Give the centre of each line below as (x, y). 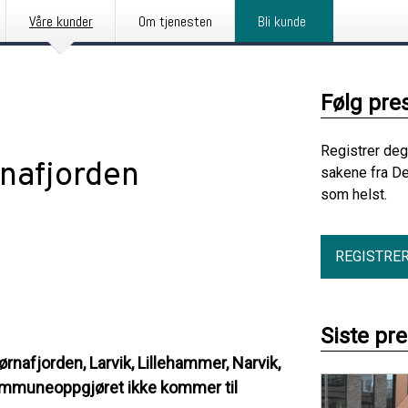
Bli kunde (282, 21)
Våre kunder (61, 21)
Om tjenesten (175, 21)
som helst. (354, 194)
